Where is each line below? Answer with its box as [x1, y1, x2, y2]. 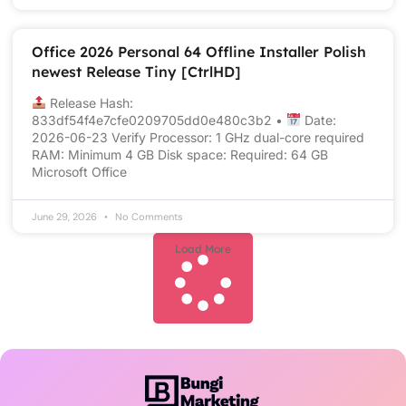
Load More [175, 241, 231, 256]
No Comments [112, 209, 183, 223]
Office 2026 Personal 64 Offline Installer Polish [32, 42, 366, 61]
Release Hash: [45, 94, 133, 111]
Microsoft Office [32, 163, 127, 179]
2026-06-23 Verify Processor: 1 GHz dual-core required [32, 129, 364, 145]
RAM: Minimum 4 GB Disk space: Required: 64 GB [32, 146, 328, 162]
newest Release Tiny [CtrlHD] [32, 62, 241, 81]
